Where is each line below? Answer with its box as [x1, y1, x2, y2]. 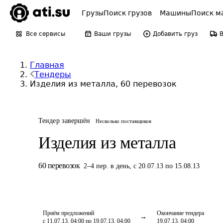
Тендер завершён [38, 117, 91, 124]
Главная [30, 60, 64, 70]
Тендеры [34, 70, 71, 79]
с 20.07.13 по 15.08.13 [133, 162, 200, 170]
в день [111, 162, 129, 170]
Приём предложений [43, 210, 94, 217]
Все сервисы [26, 30, 65, 37]
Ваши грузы [94, 30, 131, 37]
